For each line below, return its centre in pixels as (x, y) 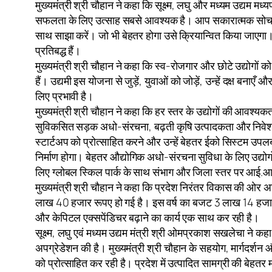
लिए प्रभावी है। (64, 96)
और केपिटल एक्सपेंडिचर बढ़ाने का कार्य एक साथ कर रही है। (148, 218)
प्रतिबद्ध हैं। (58, 51)
